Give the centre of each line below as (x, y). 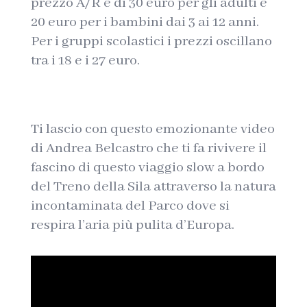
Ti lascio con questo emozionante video (152, 129)
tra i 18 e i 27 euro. (88, 61)
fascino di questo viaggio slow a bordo (147, 168)
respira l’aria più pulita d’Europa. (132, 225)
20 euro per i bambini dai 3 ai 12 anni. (145, 22)
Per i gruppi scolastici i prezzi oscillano (151, 41)
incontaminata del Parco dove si (130, 206)
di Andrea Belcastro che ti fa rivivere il (148, 148)
